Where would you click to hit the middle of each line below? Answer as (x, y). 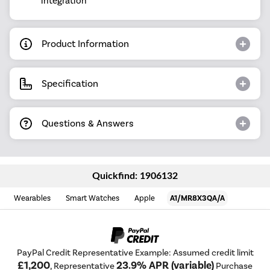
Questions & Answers (88, 123)
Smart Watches (93, 198)
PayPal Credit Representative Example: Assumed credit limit (135, 252)
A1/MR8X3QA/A (198, 199)
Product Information (85, 43)
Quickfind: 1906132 (135, 176)
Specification (70, 83)
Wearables (33, 198)
